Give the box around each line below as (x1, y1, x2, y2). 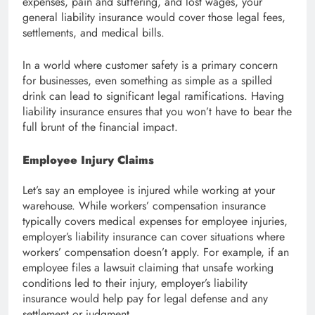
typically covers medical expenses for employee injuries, (22, 213, 288, 230)
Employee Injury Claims (22, 151, 154, 168)
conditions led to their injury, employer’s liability (22, 275, 247, 292)
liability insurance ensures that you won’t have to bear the (22, 103, 292, 120)
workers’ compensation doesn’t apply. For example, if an (22, 244, 289, 261)
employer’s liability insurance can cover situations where (22, 229, 285, 245)
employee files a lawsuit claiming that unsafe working (22, 259, 274, 276)
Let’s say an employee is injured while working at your (22, 182, 275, 199)
